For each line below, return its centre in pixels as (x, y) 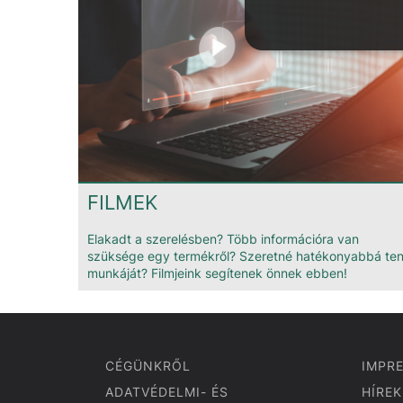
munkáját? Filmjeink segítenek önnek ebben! (217, 273)
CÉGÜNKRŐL (148, 365)
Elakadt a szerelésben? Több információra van (223, 238)
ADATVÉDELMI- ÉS (167, 391)
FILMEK (122, 202)
